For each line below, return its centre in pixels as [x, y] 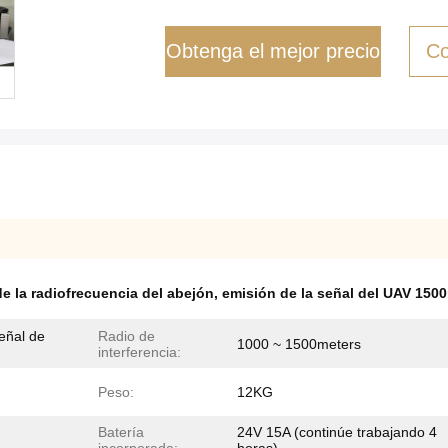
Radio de [126, 336]
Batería [121, 432]
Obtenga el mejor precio [273, 51]
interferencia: [139, 352]
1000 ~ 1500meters [299, 344]
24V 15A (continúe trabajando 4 [337, 432]
